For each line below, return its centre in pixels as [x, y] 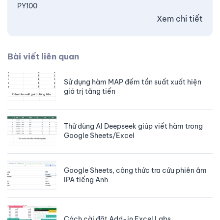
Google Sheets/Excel [99, 135]
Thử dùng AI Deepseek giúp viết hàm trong [133, 126]
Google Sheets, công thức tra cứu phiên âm [135, 170]
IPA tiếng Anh [86, 179]
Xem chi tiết [180, 18]
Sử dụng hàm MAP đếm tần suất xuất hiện [133, 82]
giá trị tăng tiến [90, 91]
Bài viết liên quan [43, 56]
